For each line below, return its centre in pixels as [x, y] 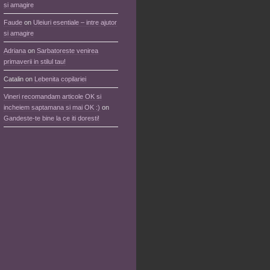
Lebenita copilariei [60, 79]
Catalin [14, 79]
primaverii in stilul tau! [35, 61]
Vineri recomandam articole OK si [52, 96]
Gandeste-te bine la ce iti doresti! [52, 118]
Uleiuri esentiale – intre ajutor [75, 22]
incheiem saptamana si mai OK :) [52, 107]
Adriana [15, 51]
